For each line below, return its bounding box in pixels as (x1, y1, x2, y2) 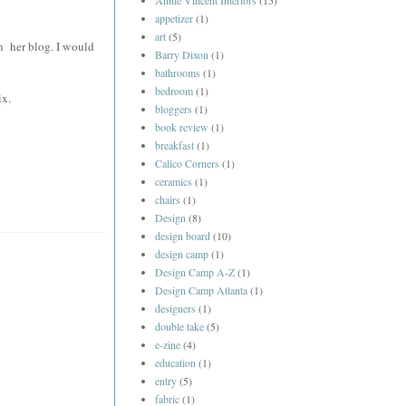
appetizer (155, 11, 193, 26)
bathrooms (155, 65, 200, 81)
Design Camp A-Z (155, 265, 235, 280)
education (155, 355, 196, 371)
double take (155, 319, 204, 334)
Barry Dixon (155, 47, 208, 63)
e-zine (155, 337, 180, 353)
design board (155, 228, 210, 244)
